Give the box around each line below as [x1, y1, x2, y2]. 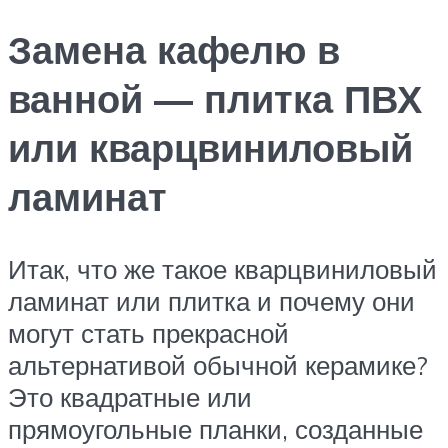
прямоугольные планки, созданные [8, 413, 423, 446]
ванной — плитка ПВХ [8, 74, 422, 124]
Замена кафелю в [8, 25, 340, 75]
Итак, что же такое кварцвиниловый [8, 253, 437, 286]
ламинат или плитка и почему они [8, 285, 415, 318]
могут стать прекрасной [8, 317, 289, 350]
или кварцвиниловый [8, 123, 413, 173]
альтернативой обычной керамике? [8, 349, 428, 382]
